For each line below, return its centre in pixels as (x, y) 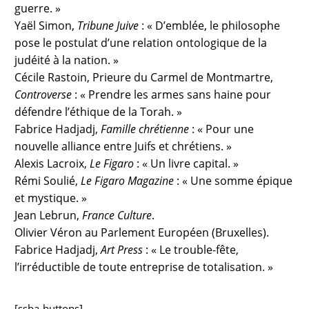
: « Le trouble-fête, (191, 250)
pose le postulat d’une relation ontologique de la (141, 43)
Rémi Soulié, (48, 181)
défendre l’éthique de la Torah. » (99, 112)
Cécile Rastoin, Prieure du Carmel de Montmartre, (144, 78)
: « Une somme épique (233, 181)
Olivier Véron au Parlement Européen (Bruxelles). (142, 233)
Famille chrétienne (145, 129)
